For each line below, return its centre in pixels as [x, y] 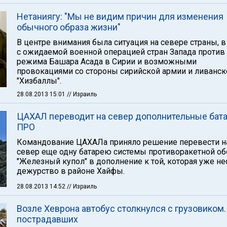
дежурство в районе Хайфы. [71, 171]
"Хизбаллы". [39, 81]
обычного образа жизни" [69, 27]
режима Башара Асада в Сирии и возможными [107, 62]
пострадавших [47, 219]
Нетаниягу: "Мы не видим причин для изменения [120, 16]
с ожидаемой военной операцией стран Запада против [121, 52]
